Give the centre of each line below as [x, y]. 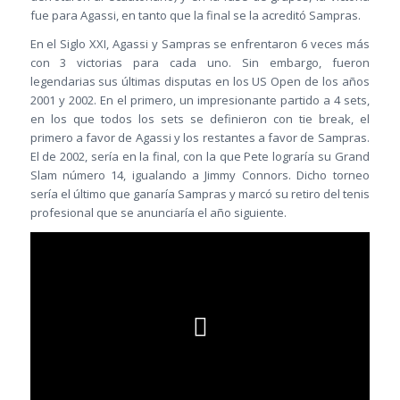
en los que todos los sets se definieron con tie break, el [200, 118]
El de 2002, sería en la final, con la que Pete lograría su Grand [200, 156]
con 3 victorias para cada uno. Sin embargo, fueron [200, 62]
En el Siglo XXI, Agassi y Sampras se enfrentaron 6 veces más [200, 43]
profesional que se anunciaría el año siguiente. [158, 212]
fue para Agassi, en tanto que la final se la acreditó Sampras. [195, 15]
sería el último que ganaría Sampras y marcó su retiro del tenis [200, 193]
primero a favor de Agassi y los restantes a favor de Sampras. [200, 137]
